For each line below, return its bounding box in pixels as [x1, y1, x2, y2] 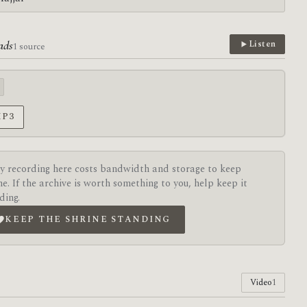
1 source [13, 40, 45, 53]
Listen [248, 37, 276, 51]
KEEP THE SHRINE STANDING [5, 212, 171, 226]
